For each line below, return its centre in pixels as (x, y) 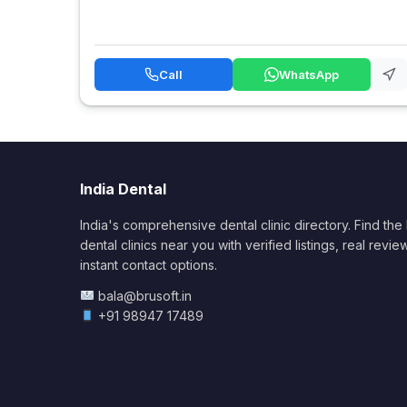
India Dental (123, 189)
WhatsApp (309, 74)
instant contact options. (149, 264)
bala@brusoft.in (144, 295)
